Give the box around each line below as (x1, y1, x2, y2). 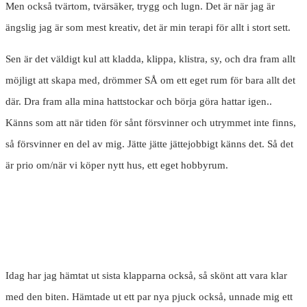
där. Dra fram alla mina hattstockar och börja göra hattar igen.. (5, 96, 272, 108)
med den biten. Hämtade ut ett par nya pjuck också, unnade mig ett (5, 291, 293, 303)
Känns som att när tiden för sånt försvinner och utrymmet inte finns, (5, 117, 296, 129)
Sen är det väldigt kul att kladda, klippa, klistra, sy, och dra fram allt (5, 53, 295, 65)
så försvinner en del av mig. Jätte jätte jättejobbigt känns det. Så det (5, 138, 293, 150)
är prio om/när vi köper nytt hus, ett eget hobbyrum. (5, 160, 228, 171)
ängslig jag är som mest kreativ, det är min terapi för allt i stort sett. (5, 22, 291, 34)
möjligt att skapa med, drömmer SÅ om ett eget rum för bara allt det (5, 75, 295, 86)
